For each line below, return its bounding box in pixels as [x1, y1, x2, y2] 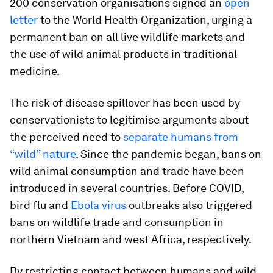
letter [10, 13, 38, 26]
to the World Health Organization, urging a [38, 13, 252, 26]
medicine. [10, 65, 60, 77]
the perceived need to [10, 130, 123, 143]
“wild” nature [10, 147, 76, 160]
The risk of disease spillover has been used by [10, 96, 240, 109]
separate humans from [123, 130, 238, 143]
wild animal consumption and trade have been [10, 165, 244, 177]
